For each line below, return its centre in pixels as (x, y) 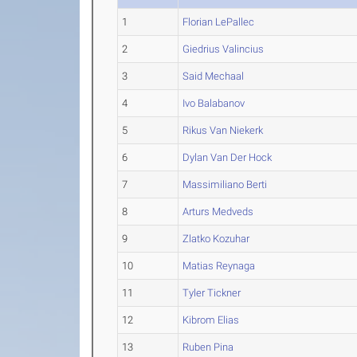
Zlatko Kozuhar (216, 239)
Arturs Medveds (218, 212)
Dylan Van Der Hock (228, 157)
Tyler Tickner (212, 293)
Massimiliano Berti (225, 184)
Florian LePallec (219, 22)
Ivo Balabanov (214, 103)
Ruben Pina (208, 347)
